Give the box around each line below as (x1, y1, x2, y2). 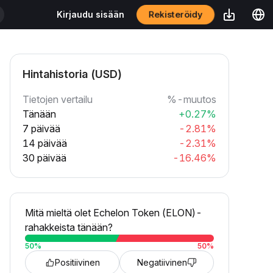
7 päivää (23, 122, 60, 135)
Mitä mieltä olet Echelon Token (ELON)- (25, 207, 202, 219)
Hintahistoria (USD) (23, 68, 122, 80)
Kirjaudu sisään (57, 9, 124, 19)
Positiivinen (54, 257, 100, 268)
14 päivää (23, 137, 67, 149)
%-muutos (167, 93, 216, 105)
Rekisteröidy (147, 9, 204, 20)
